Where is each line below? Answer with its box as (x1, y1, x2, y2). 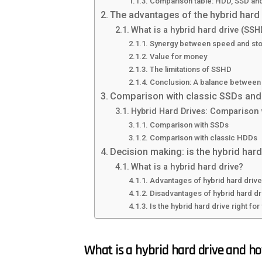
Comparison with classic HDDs (149, 133, 257, 143)
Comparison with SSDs (149, 120, 229, 130)
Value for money (149, 52, 207, 61)
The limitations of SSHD (149, 65, 232, 74)
